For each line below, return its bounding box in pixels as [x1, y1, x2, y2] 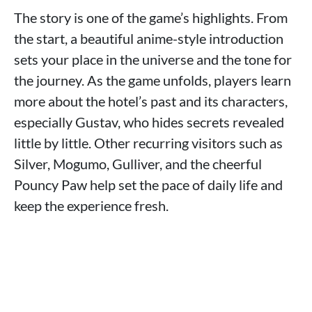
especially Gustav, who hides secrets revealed [14, 114, 284, 131]
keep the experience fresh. [14, 197, 169, 214]
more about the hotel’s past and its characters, [14, 93, 288, 110]
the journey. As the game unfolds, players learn [14, 72, 291, 89]
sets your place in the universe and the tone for [14, 51, 292, 68]
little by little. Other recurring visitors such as [14, 134, 283, 152]
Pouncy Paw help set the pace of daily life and [14, 176, 283, 194]
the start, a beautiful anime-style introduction [14, 30, 283, 47]
